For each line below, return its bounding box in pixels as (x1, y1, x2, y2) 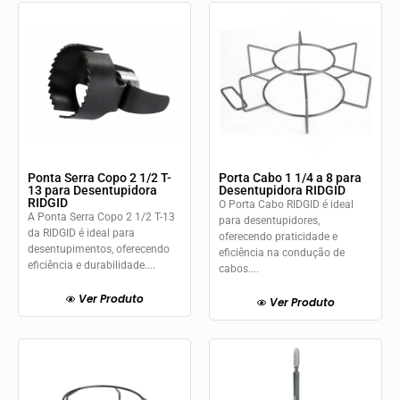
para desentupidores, (219, 213, 320, 227)
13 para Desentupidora (28, 182, 157, 197)
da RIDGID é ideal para (28, 226, 135, 239)
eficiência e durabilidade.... (28, 258, 155, 271)
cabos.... (219, 262, 259, 275)
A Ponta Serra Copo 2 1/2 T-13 (28, 210, 175, 223)
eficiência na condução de (219, 246, 345, 259)
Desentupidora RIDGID (219, 182, 346, 197)
